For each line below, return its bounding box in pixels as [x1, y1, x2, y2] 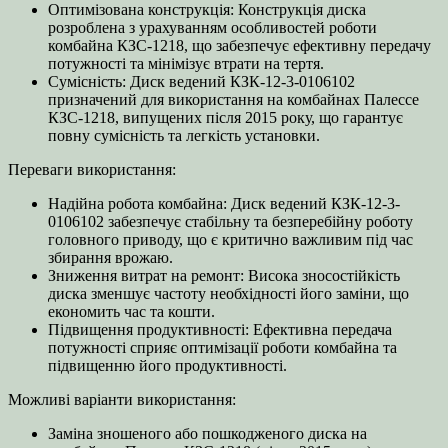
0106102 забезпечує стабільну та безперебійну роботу [48, 213, 413, 231]
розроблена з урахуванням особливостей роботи [48, 19, 377, 37]
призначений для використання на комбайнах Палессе [48, 91, 419, 109]
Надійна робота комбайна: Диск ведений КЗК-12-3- [48, 195, 400, 213]
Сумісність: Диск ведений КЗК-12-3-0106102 [48, 73, 355, 91]
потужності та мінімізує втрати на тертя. [48, 55, 324, 73]
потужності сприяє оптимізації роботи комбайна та [48, 339, 397, 357]
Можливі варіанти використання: [8, 391, 236, 409]
